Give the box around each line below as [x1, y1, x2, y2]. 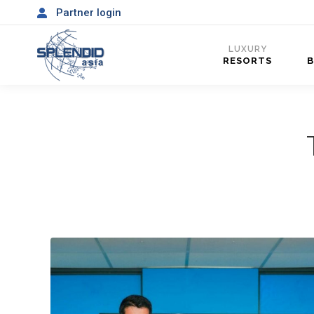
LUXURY [228, 44, 267, 54]
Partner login [56, 6, 121, 19]
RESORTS [223, 55, 272, 66]
